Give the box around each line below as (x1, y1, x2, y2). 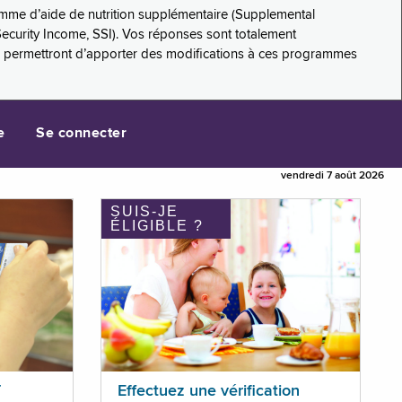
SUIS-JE (109, 204, 179, 220)
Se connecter (36, 127, 127, 142)
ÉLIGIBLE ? (109, 218, 204, 234)
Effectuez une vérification (117, 383, 300, 400)
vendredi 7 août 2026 (281, 170, 384, 182)
